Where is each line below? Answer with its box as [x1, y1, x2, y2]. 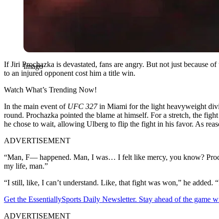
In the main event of [4, 102, 67, 110]
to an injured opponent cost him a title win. [4, 68, 135, 77]
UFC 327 [67, 102, 97, 110]
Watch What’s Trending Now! [4, 85, 97, 94]
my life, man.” [4, 161, 48, 170]
